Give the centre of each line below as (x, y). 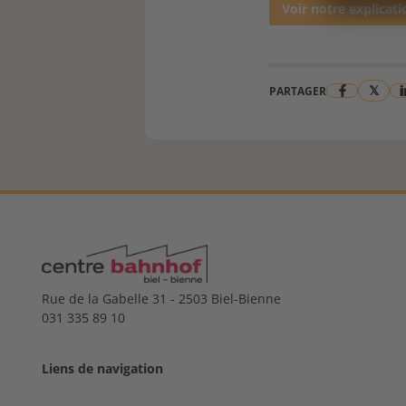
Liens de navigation (102, 368)
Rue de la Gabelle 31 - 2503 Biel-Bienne (161, 299)
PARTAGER (298, 91)
